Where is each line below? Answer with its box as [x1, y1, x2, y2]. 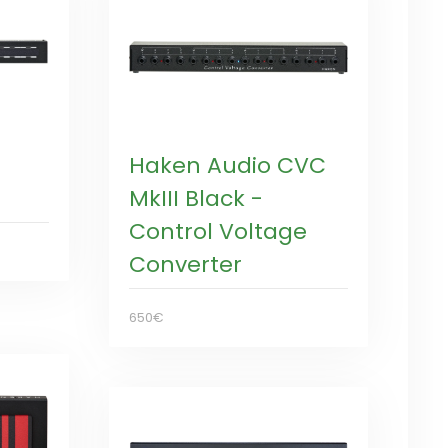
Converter [128, 248, 242, 280]
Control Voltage [128, 215, 307, 247]
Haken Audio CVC [128, 149, 326, 181]
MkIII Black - [128, 182, 263, 214]
